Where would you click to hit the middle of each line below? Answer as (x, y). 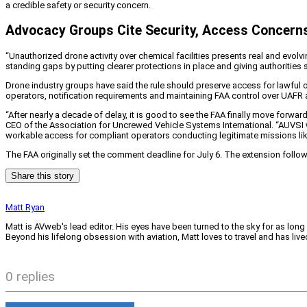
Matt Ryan (25, 208)
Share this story (42, 176)
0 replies (30, 277)
